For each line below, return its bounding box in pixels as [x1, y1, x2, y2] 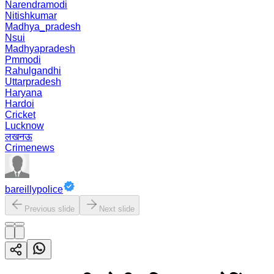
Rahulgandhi [5, 65, 61, 76]
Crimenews [5, 143, 54, 153]
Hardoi [5, 98, 34, 109]
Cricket [5, 109, 35, 120]
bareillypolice [5, 184, 63, 194]
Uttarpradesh [5, 76, 61, 87]
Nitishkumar [5, 10, 57, 21]
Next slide [99, 204, 135, 213]
